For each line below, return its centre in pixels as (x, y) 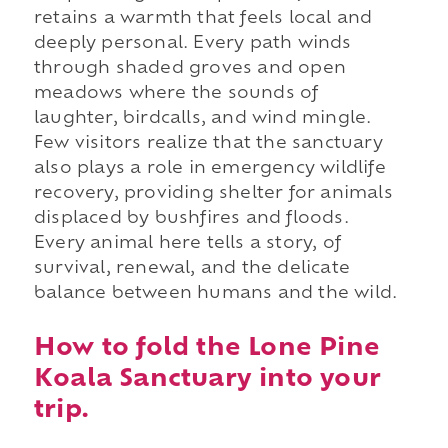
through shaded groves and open (189, 69)
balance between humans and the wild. (215, 294)
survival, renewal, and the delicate (191, 269)
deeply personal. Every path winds (192, 44)
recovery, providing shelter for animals (213, 194)
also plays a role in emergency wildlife (209, 169)
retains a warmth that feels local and (203, 19)
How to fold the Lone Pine (206, 348)
